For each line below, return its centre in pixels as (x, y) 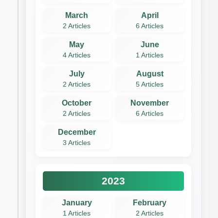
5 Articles (150, 84)
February (150, 202)
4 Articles (77, 55)
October (77, 103)
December (77, 132)
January (77, 202)
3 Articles (77, 143)
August (150, 73)
